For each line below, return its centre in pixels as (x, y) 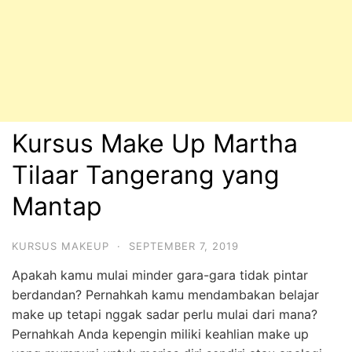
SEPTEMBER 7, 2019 (184, 246)
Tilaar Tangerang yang (146, 175)
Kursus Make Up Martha (155, 143)
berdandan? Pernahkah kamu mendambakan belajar (165, 295)
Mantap (57, 206)
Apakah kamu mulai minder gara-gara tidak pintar (160, 275)
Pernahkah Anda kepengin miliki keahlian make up (160, 334)
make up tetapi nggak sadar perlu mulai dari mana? (165, 314)
